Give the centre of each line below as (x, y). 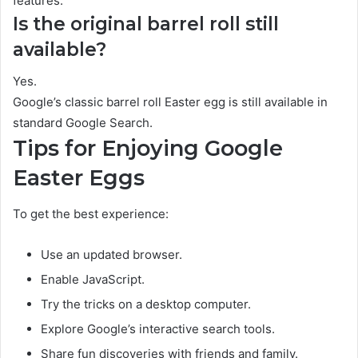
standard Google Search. (83, 123)
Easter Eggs (79, 178)
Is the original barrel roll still (146, 24)
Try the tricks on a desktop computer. (146, 304)
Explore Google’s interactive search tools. (158, 328)
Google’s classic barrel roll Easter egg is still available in (170, 102)
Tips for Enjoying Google (148, 149)
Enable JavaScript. (93, 279)
